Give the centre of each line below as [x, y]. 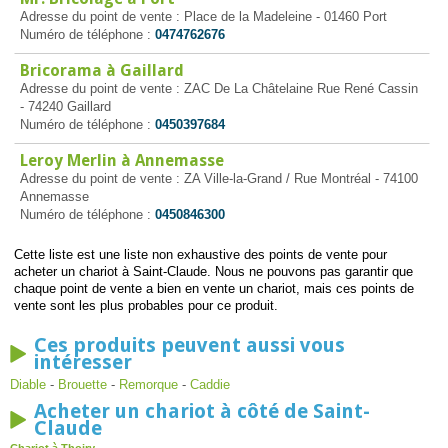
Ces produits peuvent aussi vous [189, 345]
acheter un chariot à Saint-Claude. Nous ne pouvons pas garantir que [213, 271]
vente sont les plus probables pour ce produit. [145, 305]
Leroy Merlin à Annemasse [121, 160]
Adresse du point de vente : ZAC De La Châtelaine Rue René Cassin [218, 88]
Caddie [210, 384]
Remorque [148, 384]
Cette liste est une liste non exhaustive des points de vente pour [200, 254]
